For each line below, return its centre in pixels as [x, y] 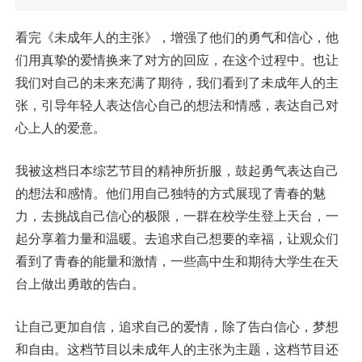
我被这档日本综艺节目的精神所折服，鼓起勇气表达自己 [177, 171]
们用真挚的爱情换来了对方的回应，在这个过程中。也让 [177, 60]
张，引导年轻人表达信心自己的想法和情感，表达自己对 [177, 105]
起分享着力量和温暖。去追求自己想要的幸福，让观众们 [177, 239]
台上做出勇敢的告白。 [80, 284]
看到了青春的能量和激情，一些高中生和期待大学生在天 [177, 261]
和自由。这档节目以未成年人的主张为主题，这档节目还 [177, 349]
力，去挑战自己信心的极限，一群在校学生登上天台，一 [177, 216]
